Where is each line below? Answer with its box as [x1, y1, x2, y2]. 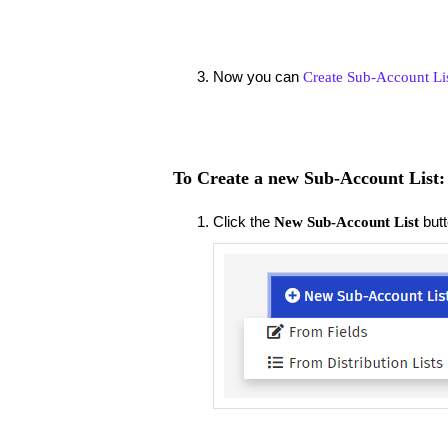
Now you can [212, 67, 303, 85]
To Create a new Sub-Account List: [172, 168, 445, 189]
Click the [212, 212, 274, 230]
